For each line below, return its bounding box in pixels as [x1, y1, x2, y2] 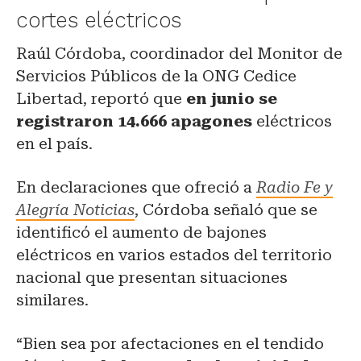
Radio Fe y [256, 177, 333, 197]
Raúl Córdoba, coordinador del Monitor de [16, 44, 342, 63]
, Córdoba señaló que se [135, 200, 317, 219]
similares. [16, 290, 89, 309]
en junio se [186, 89, 277, 108]
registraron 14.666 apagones [16, 111, 252, 131]
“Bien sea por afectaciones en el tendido [16, 334, 324, 353]
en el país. [16, 134, 93, 153]
